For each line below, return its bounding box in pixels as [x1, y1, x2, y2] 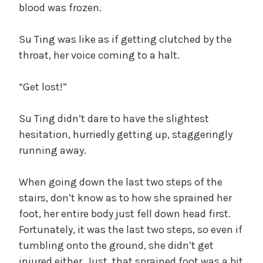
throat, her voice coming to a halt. [19, 48, 180, 62]
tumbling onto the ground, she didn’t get [19, 238, 214, 252]
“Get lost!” [19, 80, 67, 93]
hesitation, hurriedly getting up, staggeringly [19, 127, 232, 141]
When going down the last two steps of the [19, 175, 222, 188]
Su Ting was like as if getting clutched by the [19, 32, 232, 46]
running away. [19, 143, 86, 157]
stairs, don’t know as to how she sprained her [19, 191, 232, 204]
